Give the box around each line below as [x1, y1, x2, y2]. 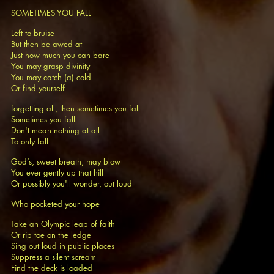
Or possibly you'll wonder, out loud [11, 178, 135, 189]
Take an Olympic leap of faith [11, 218, 117, 229]
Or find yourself [11, 83, 67, 94]
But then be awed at [11, 39, 84, 50]
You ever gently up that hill [11, 167, 106, 178]
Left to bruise [11, 28, 57, 39]
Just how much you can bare [11, 50, 112, 61]
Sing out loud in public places [11, 240, 117, 251]
